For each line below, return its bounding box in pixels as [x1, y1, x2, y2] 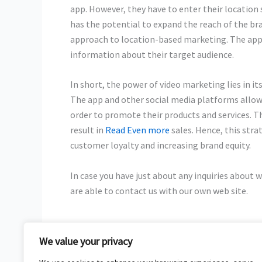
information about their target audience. [70, 48, 234, 60]
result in [70, 124, 105, 136]
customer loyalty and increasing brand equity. [70, 139, 251, 151]
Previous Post [52, 246, 116, 258]
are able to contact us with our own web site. [70, 184, 248, 196]
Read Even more [105, 124, 170, 136]
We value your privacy [39, 235, 132, 248]
